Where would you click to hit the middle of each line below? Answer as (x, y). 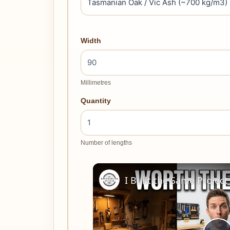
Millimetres (96, 83)
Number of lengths (106, 143)
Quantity (96, 101)
